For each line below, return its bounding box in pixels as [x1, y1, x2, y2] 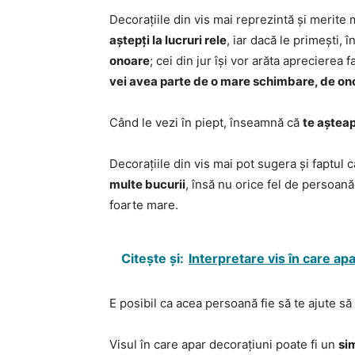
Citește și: [121, 250, 184, 266]
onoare [109, 53, 150, 68]
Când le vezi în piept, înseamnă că [109, 115, 303, 130]
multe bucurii [109, 177, 185, 192]
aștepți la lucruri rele [109, 32, 227, 48]
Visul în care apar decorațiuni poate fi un [109, 337, 338, 352]
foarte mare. [109, 197, 178, 212]
